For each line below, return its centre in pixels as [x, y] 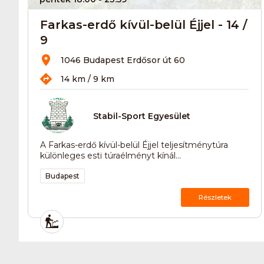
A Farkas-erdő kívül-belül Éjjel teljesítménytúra [134, 145]
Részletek [215, 197]
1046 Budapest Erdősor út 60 [123, 60]
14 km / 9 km [88, 79]
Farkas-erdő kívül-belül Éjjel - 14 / [143, 24]
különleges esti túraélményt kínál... [110, 155]
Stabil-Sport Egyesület [142, 116]
